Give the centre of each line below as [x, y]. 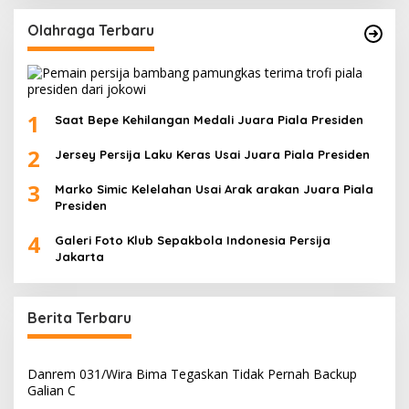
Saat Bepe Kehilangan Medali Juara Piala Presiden [209, 119]
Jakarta [79, 256]
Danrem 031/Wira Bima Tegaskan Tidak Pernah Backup [192, 373]
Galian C [52, 390]
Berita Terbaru [79, 317]
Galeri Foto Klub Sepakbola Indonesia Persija [193, 240]
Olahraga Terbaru [91, 30]
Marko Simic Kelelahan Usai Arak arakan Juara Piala [214, 189]
